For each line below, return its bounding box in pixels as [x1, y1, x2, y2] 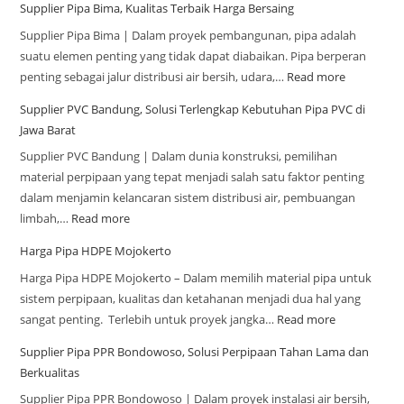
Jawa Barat [20, 121, 77, 138]
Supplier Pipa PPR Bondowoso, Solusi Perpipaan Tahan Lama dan [20, 343, 370, 360]
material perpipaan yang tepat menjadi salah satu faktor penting [20, 169, 365, 186]
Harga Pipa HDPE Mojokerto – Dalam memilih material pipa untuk [20, 269, 372, 286]
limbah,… [20, 210, 72, 227]
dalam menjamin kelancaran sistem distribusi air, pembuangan [20, 189, 356, 207]
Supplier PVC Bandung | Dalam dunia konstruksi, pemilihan [20, 148, 338, 165]
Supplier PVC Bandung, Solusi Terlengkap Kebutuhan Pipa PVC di [20, 100, 366, 117]
